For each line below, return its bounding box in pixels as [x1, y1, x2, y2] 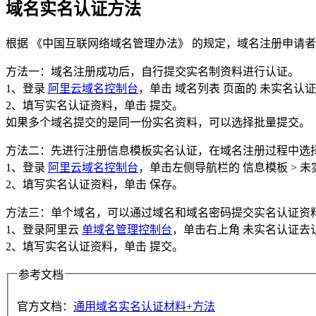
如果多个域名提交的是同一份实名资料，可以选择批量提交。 [6, 116, 310, 128]
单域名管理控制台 [82, 223, 172, 236]
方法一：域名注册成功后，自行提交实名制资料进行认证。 [6, 65, 299, 78]
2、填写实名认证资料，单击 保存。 [6, 178, 183, 190]
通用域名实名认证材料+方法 [73, 300, 215, 313]
